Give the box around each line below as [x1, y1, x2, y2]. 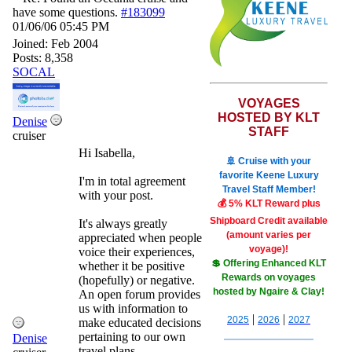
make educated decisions [79, 316, 201, 329]
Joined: [13, 37, 51, 50]
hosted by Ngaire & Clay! [213, 286, 324, 297]
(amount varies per [226, 229, 311, 240]
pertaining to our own [79, 330, 185, 343]
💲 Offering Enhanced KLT [211, 258, 326, 269]
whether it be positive [79, 259, 185, 273]
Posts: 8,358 [13, 51, 73, 64]
